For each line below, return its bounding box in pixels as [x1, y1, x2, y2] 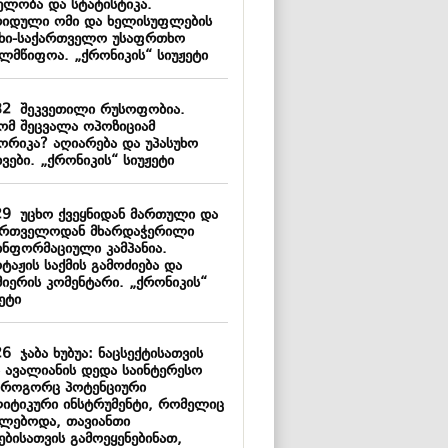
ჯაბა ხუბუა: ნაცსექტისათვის [10, 344, 203, 365]
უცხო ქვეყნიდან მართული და [10, 205, 218, 226]
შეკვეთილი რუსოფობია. [10, 100, 185, 121]
